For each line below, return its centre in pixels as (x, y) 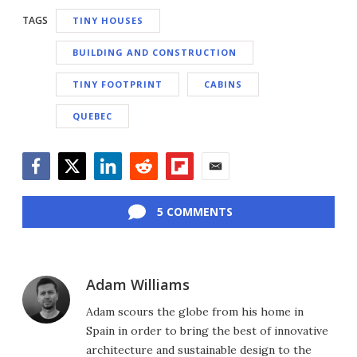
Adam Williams (138, 284)
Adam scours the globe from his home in (195, 311)
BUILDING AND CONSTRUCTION (155, 52)
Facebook (50, 188)
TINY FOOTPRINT (118, 84)
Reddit (148, 188)
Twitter (79, 188)
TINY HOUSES (108, 20)
